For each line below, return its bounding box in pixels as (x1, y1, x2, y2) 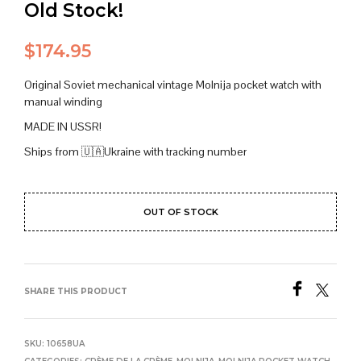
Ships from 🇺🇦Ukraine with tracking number (24, 144, 247, 160)
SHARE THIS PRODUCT (24, 286, 127, 297)
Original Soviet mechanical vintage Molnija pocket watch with (24, 77, 322, 93)
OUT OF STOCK (143, 206, 218, 218)
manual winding (24, 94, 102, 110)
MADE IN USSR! (24, 119, 102, 135)
